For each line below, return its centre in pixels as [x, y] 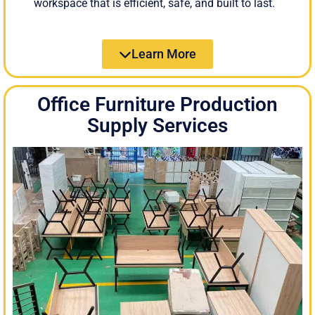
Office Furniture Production [157, 104]
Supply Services [157, 125]
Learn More [164, 53]
